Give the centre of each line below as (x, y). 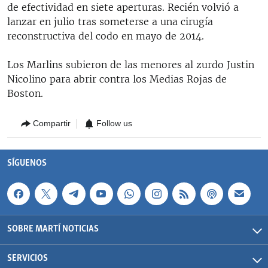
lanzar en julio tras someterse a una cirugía (110, 21)
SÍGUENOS (27, 163)
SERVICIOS (28, 258)
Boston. (25, 93)
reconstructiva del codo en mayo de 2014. (106, 36)
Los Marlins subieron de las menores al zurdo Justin (131, 64)
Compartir (52, 123)
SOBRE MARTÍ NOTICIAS (53, 229)
